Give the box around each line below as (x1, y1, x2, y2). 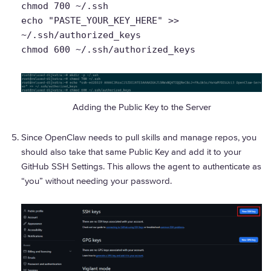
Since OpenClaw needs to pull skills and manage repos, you (21, 131, 256, 143)
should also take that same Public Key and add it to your (21, 146, 241, 157)
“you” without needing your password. (21, 175, 172, 186)
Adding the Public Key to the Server (72, 101, 211, 113)
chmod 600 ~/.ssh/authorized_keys (21, 44, 195, 56)
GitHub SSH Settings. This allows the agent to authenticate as (21, 160, 261, 172)
